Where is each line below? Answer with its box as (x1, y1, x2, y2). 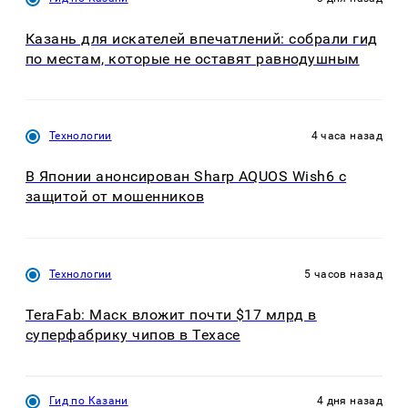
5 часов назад (304, 267, 382, 280)
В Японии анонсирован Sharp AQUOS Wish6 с (25, 168, 347, 186)
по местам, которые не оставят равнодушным (25, 49, 360, 67)
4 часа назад (311, 129, 382, 143)
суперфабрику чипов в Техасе (25, 325, 240, 343)
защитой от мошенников (25, 188, 205, 206)
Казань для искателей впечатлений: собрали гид (25, 29, 378, 47)
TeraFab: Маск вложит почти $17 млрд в (25, 305, 317, 323)
